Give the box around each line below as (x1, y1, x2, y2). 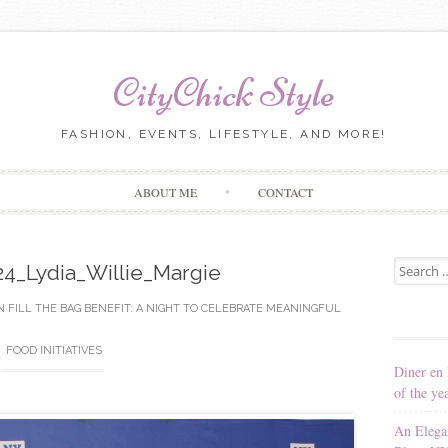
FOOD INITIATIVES (6, 343, 102, 357)
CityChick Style (113, 69, 335, 117)
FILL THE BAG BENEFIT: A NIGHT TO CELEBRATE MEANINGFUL (8, 301, 341, 315)
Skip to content (223, 169, 310, 189)
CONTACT (258, 183, 314, 200)
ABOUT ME (134, 183, 198, 200)
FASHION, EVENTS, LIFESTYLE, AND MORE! (61, 127, 387, 141)
